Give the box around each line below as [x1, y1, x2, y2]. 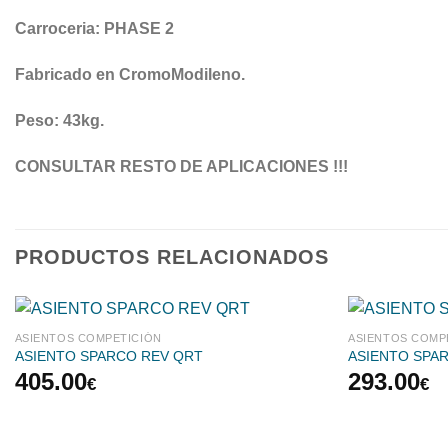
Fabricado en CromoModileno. [15, 66, 245, 84]
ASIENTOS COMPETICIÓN [14, 331, 162, 344]
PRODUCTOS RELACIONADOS [15, 246, 329, 269]
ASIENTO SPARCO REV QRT [14, 348, 203, 365]
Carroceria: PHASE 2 [15, 20, 174, 38]
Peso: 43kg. [15, 111, 104, 129]
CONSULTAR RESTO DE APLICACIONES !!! [15, 157, 348, 175]
